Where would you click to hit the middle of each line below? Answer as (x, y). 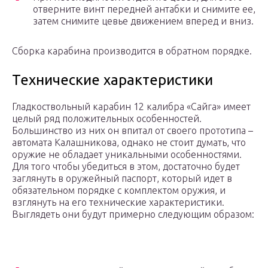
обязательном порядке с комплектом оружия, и (119, 191)
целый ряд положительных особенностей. (107, 119)
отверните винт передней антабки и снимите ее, (144, 9)
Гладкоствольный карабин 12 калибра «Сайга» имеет (131, 107)
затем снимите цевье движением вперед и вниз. (143, 21)
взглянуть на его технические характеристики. (118, 202)
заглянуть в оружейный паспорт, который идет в (122, 179)
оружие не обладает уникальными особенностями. (127, 155)
